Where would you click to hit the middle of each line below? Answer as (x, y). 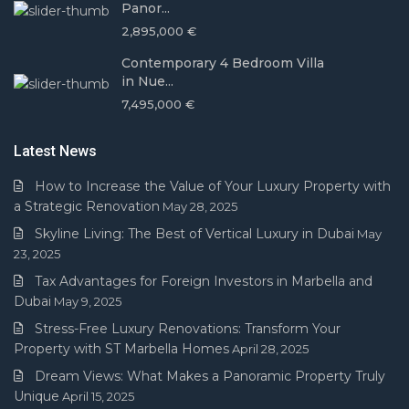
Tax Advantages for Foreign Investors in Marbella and (204, 282)
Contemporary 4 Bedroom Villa (223, 63)
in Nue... (148, 82)
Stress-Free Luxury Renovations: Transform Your (188, 329)
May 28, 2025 (200, 207)
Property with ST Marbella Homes (122, 349)
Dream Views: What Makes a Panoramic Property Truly (210, 377)
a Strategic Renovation (87, 207)
